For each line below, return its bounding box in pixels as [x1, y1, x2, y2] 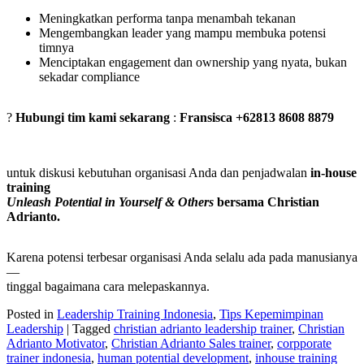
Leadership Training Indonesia [57, 306, 213, 321]
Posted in [6, 306, 54, 321]
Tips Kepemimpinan [219, 306, 323, 321]
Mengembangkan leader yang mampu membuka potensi [39, 25, 326, 40]
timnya [39, 40, 74, 54]
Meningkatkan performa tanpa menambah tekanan [39, 11, 296, 25]
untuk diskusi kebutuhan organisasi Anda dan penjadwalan [6, 165, 310, 180]
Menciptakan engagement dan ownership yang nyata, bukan [39, 54, 347, 69]
